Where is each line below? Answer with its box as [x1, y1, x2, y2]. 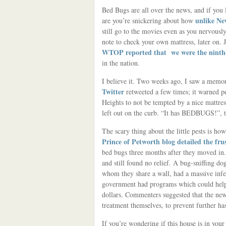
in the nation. [102, 58, 140, 68]
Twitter [102, 86, 124, 97]
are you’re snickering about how [102, 16, 195, 25]
